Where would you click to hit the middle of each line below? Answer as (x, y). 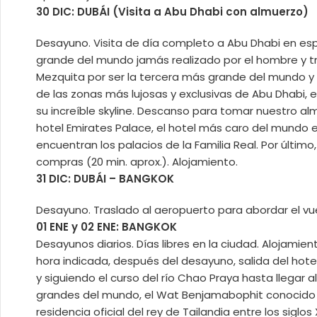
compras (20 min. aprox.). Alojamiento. (137, 162)
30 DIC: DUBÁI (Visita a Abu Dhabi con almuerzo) (172, 12)
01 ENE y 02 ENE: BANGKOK (106, 227)
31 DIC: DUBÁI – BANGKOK (105, 179)
